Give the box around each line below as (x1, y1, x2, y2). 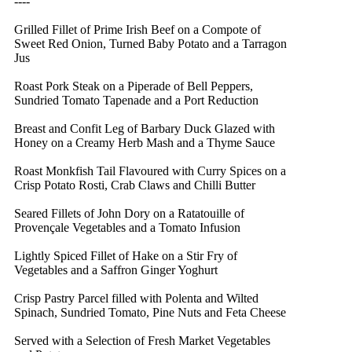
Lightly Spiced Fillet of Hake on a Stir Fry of (14, 248, 237, 262)
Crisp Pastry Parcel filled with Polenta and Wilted (14, 291, 258, 305)
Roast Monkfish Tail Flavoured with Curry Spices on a (14, 163, 286, 178)
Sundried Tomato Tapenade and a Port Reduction (14, 93, 258, 107)
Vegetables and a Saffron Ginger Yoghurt (14, 262, 218, 277)
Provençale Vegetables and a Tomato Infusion (14, 220, 240, 234)
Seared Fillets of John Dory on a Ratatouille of (14, 206, 244, 220)
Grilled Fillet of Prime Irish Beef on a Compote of (14, 22, 261, 36)
